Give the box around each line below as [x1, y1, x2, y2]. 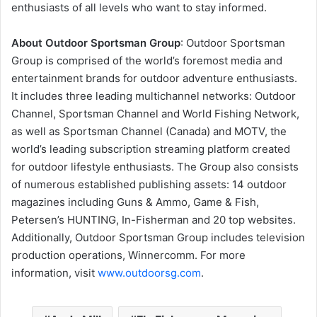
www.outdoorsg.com [98, 266, 201, 280]
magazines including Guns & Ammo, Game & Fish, [11, 195, 259, 209]
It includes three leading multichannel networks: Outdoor [11, 89, 296, 103]
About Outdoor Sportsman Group [11, 36, 180, 50]
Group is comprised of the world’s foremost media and [11, 54, 282, 68]
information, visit [11, 266, 98, 280]
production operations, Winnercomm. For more [11, 248, 246, 263]
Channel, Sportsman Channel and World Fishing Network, [11, 107, 299, 121]
